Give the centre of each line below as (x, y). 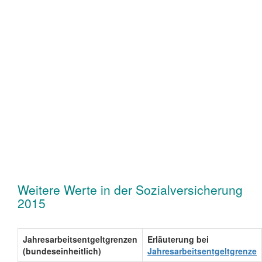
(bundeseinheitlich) (62, 251)
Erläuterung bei (178, 239)
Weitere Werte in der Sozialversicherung (130, 190)
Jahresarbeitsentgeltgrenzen (80, 239)
